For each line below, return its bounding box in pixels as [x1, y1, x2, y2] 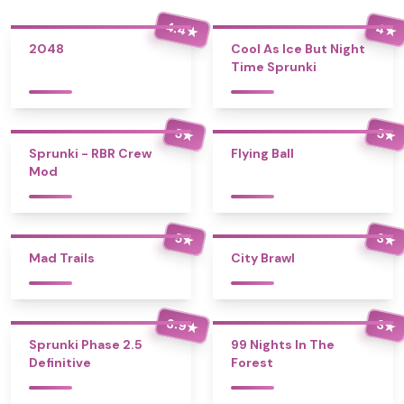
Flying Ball [231, 145, 294, 161]
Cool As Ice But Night [231, 41, 365, 57]
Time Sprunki [231, 59, 317, 75]
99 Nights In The [231, 336, 335, 353]
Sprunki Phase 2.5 [29, 336, 142, 353]
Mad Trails [29, 250, 95, 266]
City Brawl [231, 250, 295, 266]
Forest [231, 354, 273, 371]
